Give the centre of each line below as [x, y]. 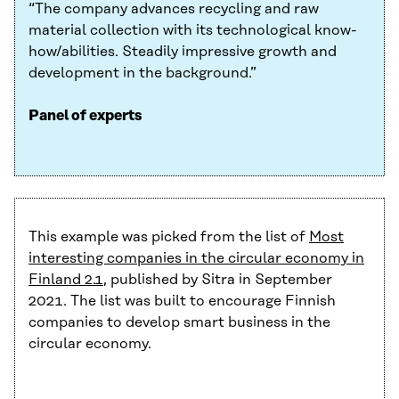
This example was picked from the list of [169, 237]
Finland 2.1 [66, 280]
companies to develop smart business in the [179, 323]
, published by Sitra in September [218, 280]
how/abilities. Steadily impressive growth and [183, 52]
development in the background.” [142, 73]
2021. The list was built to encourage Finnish [182, 301]
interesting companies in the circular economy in [196, 259]
